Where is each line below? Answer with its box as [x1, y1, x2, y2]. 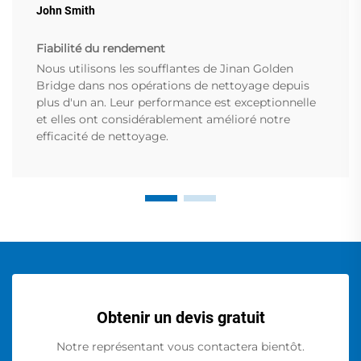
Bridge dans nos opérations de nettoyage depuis [36, 78, 309, 93]
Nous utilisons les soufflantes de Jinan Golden [36, 61, 293, 77]
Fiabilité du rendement [36, 41, 165, 56]
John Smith [36, 4, 95, 18]
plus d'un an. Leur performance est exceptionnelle [36, 95, 316, 110]
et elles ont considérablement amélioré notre [36, 112, 290, 127]
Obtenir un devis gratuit [96, 308, 265, 328]
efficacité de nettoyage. [36, 129, 168, 144]
